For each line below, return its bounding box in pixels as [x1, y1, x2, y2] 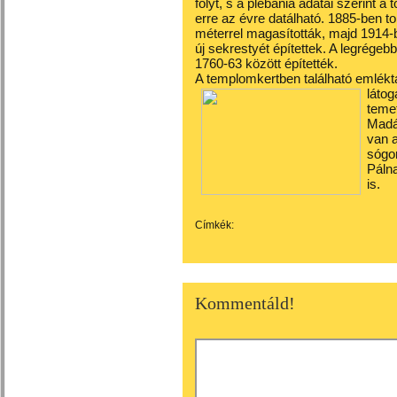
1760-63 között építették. [195, 56, 338, 71]
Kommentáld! [195, 293, 295, 313]
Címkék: [195, 219, 234, 231]
